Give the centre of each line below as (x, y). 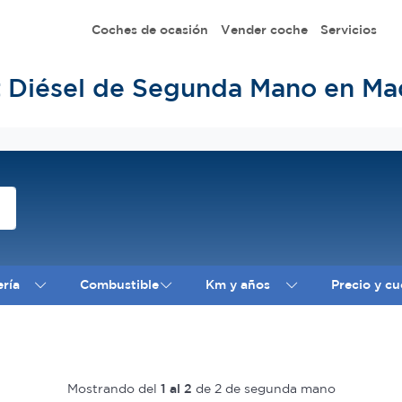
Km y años (238, 285)
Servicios (348, 29)
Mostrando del (114, 388)
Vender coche (264, 29)
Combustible (120, 285)
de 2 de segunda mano (263, 388)
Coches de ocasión (149, 29)
